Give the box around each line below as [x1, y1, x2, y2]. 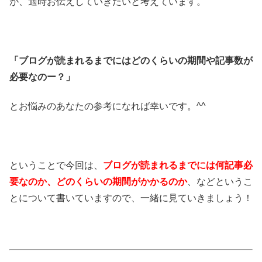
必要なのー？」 [9, 71, 75, 82]
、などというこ [187, 177, 253, 187]
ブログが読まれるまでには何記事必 [103, 160, 253, 171]
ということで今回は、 [9, 160, 103, 171]
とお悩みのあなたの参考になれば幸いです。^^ [9, 101, 206, 112]
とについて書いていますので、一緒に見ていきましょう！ [9, 193, 253, 204]
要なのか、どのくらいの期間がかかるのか [9, 177, 187, 187]
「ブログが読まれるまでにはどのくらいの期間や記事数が [9, 55, 253, 65]
